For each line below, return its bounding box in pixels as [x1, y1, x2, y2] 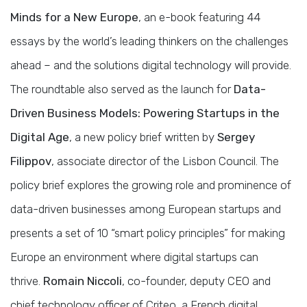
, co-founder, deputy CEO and [122, 273, 271, 288]
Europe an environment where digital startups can [10, 249, 258, 264]
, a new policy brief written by [69, 130, 217, 144]
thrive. [10, 273, 43, 288]
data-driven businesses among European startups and [10, 201, 281, 216]
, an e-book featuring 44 [138, 10, 260, 24]
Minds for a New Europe [10, 10, 138, 24]
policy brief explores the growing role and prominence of [10, 177, 291, 192]
